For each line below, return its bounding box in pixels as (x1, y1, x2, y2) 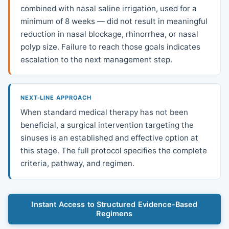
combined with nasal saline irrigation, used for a (20, 3, 197, 13)
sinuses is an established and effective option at (20, 132, 198, 143)
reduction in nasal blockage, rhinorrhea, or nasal (20, 29, 198, 39)
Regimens (96, 209, 133, 218)
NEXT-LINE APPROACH (20, 94, 92, 101)
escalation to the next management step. (20, 54, 172, 64)
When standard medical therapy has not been (20, 107, 188, 117)
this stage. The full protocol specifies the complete (20, 145, 207, 155)
